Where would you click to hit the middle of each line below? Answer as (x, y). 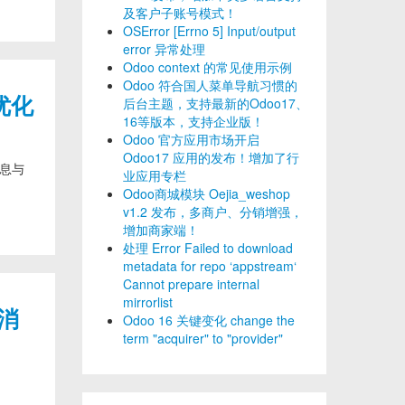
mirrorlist (148, 302)
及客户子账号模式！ (180, 13)
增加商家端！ (161, 230)
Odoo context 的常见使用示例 (207, 67)
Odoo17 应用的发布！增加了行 (211, 157)
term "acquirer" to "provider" (203, 338)
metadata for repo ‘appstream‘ (210, 266)
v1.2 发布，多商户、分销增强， (213, 212)
